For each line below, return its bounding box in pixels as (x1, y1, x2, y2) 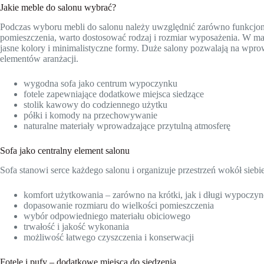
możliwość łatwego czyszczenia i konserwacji (24, 232, 194, 242)
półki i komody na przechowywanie (24, 110, 157, 120)
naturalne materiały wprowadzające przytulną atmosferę (24, 120, 230, 131)
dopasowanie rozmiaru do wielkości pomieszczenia (24, 200, 214, 210)
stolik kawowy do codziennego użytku (24, 99, 167, 110)
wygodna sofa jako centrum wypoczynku (24, 78, 177, 88)
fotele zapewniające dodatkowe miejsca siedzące (24, 88, 204, 99)
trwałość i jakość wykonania (24, 221, 129, 232)
